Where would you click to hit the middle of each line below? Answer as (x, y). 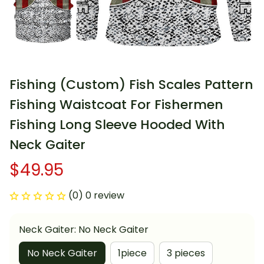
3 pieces (186, 253)
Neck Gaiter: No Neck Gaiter (84, 230)
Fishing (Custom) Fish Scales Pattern (131, 85)
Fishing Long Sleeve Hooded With (117, 125)
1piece (132, 253)
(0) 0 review (96, 196)
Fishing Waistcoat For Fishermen (116, 105)
